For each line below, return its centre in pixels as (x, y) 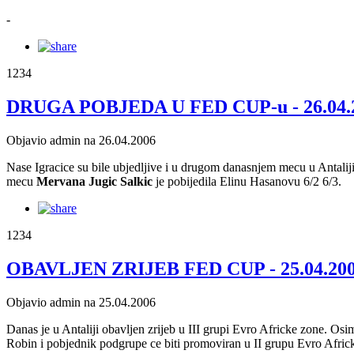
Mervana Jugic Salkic (94, 181)
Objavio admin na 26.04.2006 (81, 140)
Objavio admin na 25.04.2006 (81, 302)
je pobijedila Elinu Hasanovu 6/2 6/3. (247, 181)
